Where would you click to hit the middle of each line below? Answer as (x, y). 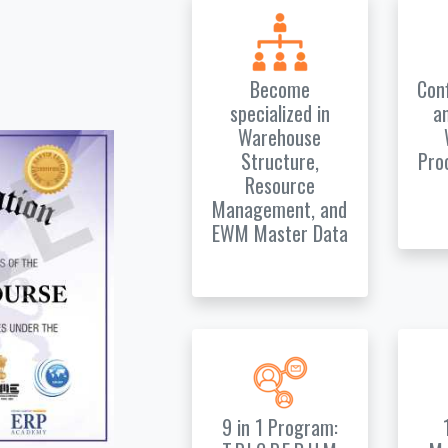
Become (279, 89)
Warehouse (280, 137)
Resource (279, 185)
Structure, (279, 161)
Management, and (280, 209)
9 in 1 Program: (279, 427)
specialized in (279, 113)
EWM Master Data (279, 233)
